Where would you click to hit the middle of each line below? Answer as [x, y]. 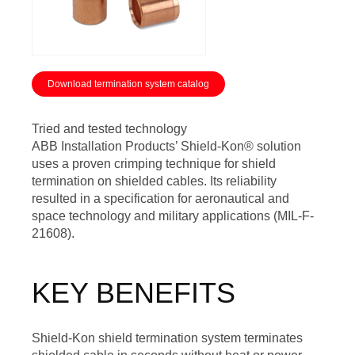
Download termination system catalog [128, 84]
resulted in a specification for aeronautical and [160, 198]
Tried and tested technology [109, 129]
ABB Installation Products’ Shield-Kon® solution [166, 146]
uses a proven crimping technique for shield [154, 164]
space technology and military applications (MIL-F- [173, 216]
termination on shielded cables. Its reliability [154, 181]
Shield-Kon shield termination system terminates [167, 338]
